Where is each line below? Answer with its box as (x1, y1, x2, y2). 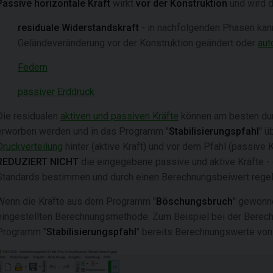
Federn (18, 62, 48, 73)
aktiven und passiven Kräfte (60, 110, 179, 122)
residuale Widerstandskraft (18, 22, 139, 34)
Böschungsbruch (156, 196, 233, 207)
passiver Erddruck (18, 86, 94, 97)
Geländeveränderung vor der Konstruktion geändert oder (18, 37, 258, 49)
